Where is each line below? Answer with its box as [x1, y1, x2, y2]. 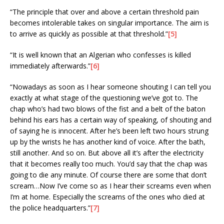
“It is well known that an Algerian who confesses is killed [10, 49, 191, 59]
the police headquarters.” [10, 202, 90, 212]
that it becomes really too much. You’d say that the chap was [10, 158, 207, 168]
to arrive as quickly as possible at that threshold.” [10, 28, 168, 38]
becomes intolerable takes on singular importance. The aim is [10, 17, 209, 27]
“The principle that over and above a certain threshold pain [10, 6, 199, 16]
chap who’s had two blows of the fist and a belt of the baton [10, 103, 205, 113]
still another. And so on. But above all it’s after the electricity [10, 147, 203, 157]
